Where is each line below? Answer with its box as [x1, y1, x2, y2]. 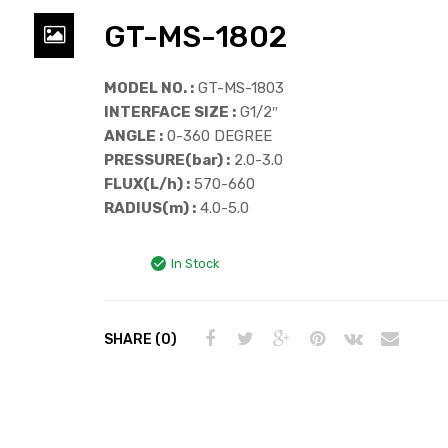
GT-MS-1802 [104, 18, 287, 55]
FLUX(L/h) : [104, 174, 190, 193]
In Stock [171, 255, 219, 271]
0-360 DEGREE [163, 126, 272, 145]
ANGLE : [104, 126, 163, 145]
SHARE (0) [104, 331, 177, 348]
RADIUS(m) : [104, 198, 196, 217]
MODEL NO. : [104, 78, 194, 97]
